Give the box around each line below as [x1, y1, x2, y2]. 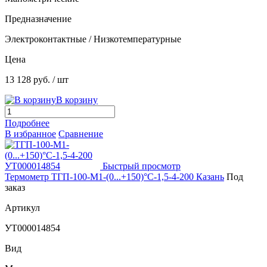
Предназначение [5, 14, 72, 24]
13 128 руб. [5, 74, 52, 85]
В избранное [5, 129, 56, 139]
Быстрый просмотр [103, 161, 181, 172]
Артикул [5, 203, 40, 213]
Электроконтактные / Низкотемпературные [5, 34, 181, 45]
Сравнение [58, 129, 103, 139]
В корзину [56, 95, 98, 105]
